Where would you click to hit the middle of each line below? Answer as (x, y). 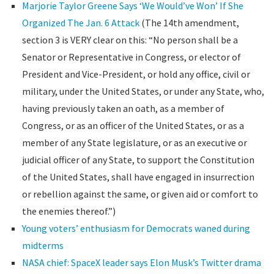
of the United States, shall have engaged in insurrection (138, 177)
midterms (43, 245)
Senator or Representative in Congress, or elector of (131, 57)
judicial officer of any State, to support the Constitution (138, 160)
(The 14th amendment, (189, 23)
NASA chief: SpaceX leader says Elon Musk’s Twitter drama (141, 262)
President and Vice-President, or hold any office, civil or (136, 74)
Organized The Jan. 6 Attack (80, 23)
